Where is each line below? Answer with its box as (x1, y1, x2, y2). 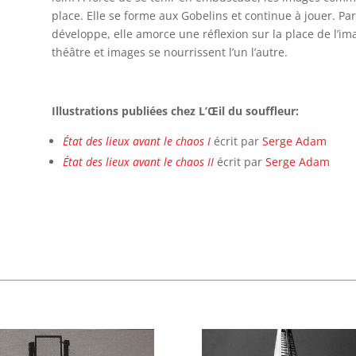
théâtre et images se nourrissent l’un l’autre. (51, 44, 288, 60)
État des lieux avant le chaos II (62, 154, 214, 170)
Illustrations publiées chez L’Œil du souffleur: (51, 103, 299, 119)
